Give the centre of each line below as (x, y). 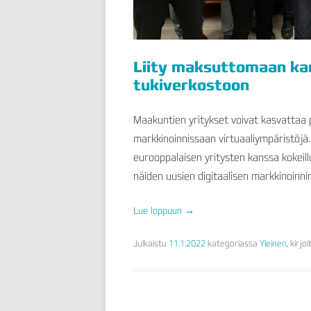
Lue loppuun (159, 210)
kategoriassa (233, 243)
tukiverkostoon (191, 85)
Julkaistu (151, 243)
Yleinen (273, 243)
